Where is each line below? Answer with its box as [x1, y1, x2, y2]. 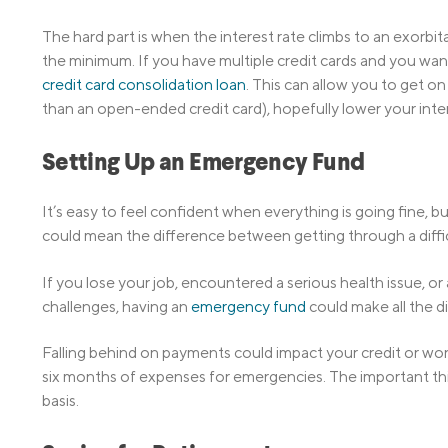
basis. [42, 391, 79, 411]
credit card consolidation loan [42, 74, 246, 94]
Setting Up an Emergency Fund [42, 151, 365, 176]
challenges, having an [42, 296, 191, 316]
